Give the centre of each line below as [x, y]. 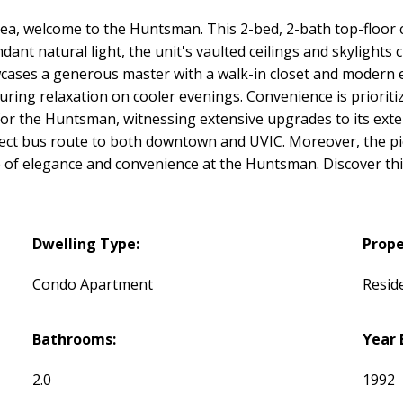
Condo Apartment [93, 285]
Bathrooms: [75, 340]
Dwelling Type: [86, 244]
